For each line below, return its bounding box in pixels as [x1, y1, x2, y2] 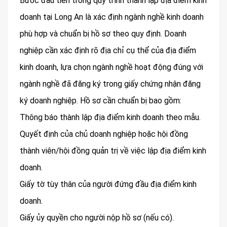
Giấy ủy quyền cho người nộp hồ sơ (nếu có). [20, 213, 174, 223]
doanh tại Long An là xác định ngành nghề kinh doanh [20, 12, 204, 22]
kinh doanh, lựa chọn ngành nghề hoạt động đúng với [20, 62, 203, 72]
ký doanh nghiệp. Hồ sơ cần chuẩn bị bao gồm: [20, 96, 181, 106]
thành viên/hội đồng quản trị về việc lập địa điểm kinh [20, 146, 206, 156]
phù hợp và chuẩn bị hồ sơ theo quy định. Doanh [20, 29, 186, 39]
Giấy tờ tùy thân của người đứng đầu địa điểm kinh [20, 179, 197, 190]
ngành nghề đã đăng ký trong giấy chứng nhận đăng [20, 79, 201, 89]
